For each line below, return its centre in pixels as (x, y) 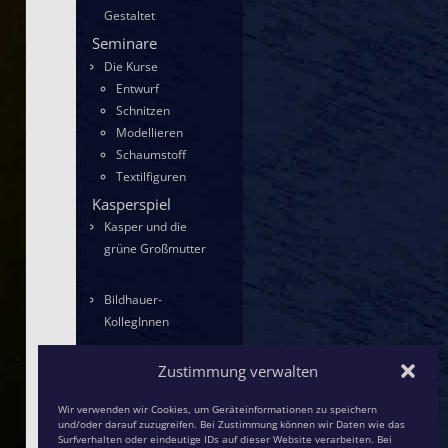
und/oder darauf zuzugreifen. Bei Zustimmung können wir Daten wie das (231, 424)
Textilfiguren (151, 176)
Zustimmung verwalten (238, 371)
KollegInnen (136, 321)
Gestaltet (129, 16)
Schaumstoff (151, 154)
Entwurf (137, 88)
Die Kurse (131, 66)
